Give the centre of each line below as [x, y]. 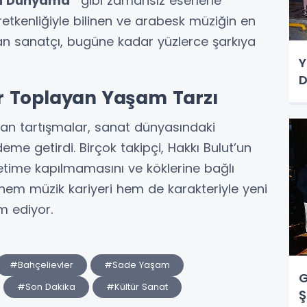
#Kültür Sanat [137, 287]
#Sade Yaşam [137, 265]
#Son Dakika [46, 287]
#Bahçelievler [41, 265]
